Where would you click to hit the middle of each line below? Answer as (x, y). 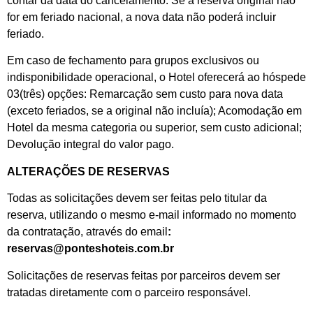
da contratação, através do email (87, 232)
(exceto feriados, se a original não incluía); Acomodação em (154, 111)
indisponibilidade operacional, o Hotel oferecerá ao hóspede (156, 78)
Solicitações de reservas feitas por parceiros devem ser (144, 275)
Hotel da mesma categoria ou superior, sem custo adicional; (154, 128)
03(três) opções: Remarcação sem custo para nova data (145, 94)
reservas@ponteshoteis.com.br (92, 249)
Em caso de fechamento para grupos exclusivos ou (133, 61)
